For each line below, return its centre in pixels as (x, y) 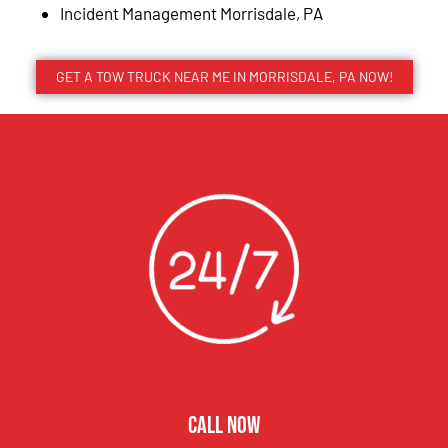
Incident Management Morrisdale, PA (193, 12)
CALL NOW (224, 426)
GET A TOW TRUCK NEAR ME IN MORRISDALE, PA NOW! (224, 77)
